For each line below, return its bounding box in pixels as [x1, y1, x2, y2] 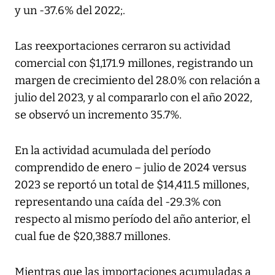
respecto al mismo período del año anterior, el [15, 212, 250, 226]
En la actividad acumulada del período [15, 143, 211, 157]
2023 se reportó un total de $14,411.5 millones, [15, 177, 249, 192]
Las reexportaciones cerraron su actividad [15, 39, 231, 53]
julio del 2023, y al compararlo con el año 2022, [15, 90, 252, 104]
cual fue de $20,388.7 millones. [15, 229, 171, 243]
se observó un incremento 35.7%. [15, 107, 182, 122]
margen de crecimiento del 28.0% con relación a [15, 73, 260, 87]
